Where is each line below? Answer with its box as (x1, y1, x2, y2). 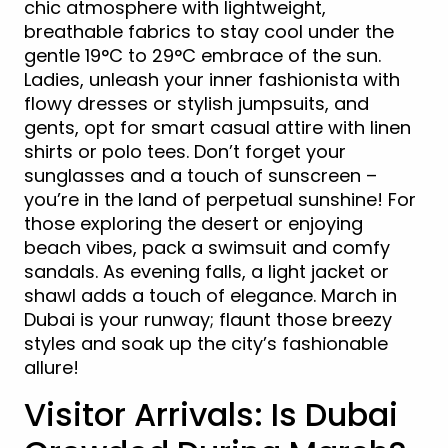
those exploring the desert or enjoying (24, 210, 363, 236)
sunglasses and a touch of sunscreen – (24, 162, 377, 188)
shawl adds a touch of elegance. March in (24, 282, 397, 308)
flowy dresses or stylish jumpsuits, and (24, 90, 369, 116)
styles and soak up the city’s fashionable (24, 330, 388, 356)
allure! (24, 354, 79, 380)
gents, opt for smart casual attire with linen (24, 114, 411, 140)
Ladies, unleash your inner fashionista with (24, 66, 400, 92)
